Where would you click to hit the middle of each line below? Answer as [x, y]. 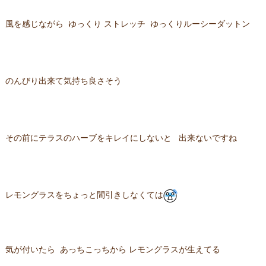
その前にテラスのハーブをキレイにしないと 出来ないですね [121, 138]
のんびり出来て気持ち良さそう [63, 81]
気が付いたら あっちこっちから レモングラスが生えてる [116, 250]
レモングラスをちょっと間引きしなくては [84, 195]
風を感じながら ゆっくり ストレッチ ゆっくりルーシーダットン [127, 24]
